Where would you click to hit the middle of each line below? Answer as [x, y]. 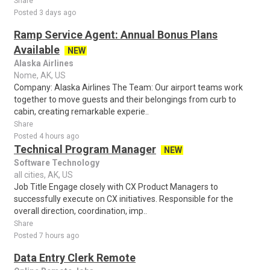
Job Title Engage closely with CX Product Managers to [116, 187]
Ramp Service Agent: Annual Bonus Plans [116, 35]
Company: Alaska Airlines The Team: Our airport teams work [128, 87]
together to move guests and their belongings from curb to [125, 99]
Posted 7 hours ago [46, 236]
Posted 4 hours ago [46, 136]
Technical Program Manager [85, 149]
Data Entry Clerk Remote [75, 258]
